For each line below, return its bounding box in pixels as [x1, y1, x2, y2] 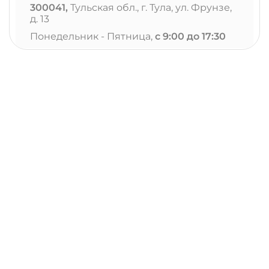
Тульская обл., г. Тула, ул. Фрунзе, [68, 2, 232, 13]
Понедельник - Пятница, [30, 31, 155, 42]
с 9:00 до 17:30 [155, 31, 226, 42]
